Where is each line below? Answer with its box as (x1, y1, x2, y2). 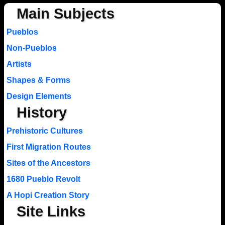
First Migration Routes (6, 142, 91, 151)
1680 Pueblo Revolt (6, 174, 80, 183)
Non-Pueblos (6, 43, 57, 52)
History (16, 104, 67, 121)
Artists (6, 59, 32, 68)
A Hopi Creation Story (6, 190, 89, 199)
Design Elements (6, 91, 71, 100)
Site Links (16, 203, 85, 219)
